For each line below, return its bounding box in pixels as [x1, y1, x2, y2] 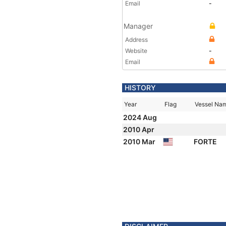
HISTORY [125, 83, 156, 92]
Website [125, 47, 147, 54]
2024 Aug [123, 113, 158, 122]
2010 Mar [123, 137, 157, 146]
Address [125, 36, 148, 43]
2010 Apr [123, 125, 156, 134]
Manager [124, 22, 153, 30]
